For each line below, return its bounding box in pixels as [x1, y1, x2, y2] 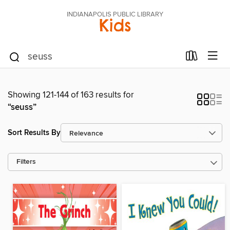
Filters [16, 158, 36, 166]
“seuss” [8, 102, 36, 113]
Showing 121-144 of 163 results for [8, 89, 134, 101]
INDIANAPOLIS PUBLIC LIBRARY [67, 10, 163, 18]
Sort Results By [8, 127, 61, 138]
